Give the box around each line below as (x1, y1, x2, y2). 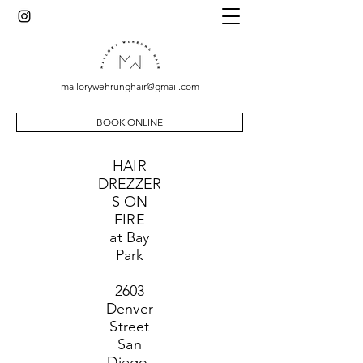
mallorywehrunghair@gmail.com (60, 80, 199, 92)
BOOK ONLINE (96, 116, 163, 128)
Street (109, 318, 150, 335)
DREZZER (97, 175, 162, 193)
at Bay (109, 228, 150, 246)
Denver (105, 300, 154, 318)
